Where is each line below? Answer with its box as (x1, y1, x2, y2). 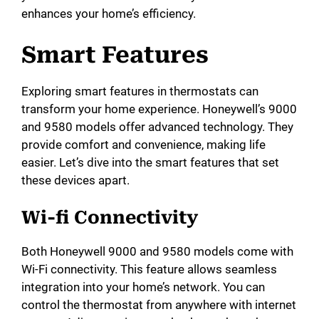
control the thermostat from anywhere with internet (21, 298, 296, 313)
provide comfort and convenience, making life (21, 137, 266, 152)
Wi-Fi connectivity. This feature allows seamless (21, 262, 277, 277)
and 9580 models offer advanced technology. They (21, 119, 293, 134)
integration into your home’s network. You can (21, 280, 265, 295)
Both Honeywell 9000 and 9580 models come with (21, 244, 293, 259)
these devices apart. (21, 172, 130, 187)
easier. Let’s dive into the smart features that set (21, 155, 279, 169)
